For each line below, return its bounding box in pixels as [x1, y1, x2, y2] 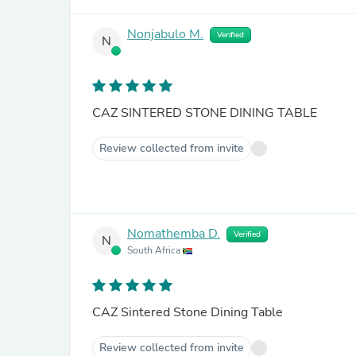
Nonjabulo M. [127, 25, 203, 44]
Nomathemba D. [127, 225, 220, 243]
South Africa [127, 244, 183, 257]
